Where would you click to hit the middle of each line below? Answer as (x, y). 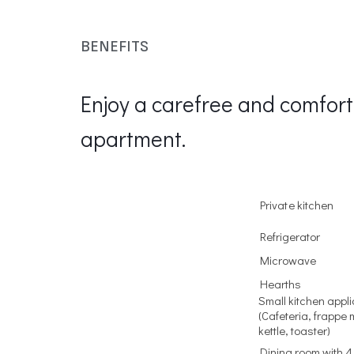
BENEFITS (115, 46)
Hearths (280, 283)
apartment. (133, 138)
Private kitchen (297, 204)
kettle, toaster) (294, 330)
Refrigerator (290, 236)
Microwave (288, 260)
